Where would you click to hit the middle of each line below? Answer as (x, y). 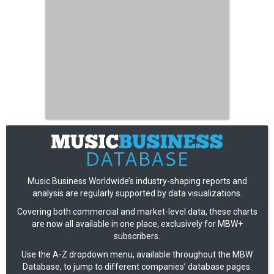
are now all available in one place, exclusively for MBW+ (137, 224)
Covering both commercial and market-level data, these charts (137, 211)
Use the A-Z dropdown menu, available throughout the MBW (137, 254)
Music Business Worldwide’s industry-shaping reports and (137, 181)
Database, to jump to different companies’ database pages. (137, 266)
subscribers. (137, 236)
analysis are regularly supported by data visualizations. (137, 193)
